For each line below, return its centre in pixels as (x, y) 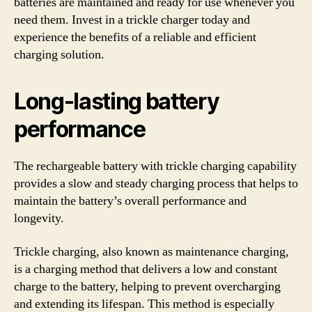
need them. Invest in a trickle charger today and (132, 20)
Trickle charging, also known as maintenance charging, (151, 251)
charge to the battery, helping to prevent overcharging (147, 286)
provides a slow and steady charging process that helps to (156, 184)
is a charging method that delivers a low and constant (146, 269)
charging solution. (59, 55)
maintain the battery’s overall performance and (130, 201)
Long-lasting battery (117, 101)
